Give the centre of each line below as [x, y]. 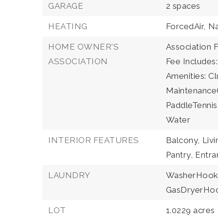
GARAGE [66, 6]
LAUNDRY [69, 175]
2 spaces [183, 6]
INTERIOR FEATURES [94, 140]
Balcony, [183, 140]
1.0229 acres [190, 210]
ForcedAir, [186, 26]
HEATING [68, 26]
